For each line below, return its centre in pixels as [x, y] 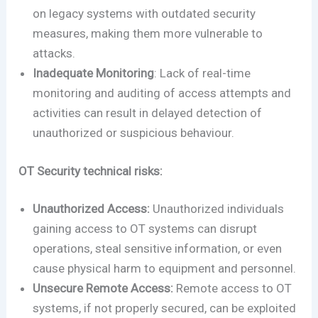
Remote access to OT [234, 289]
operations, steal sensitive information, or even [158, 249]
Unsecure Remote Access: [105, 289]
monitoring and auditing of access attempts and [162, 93]
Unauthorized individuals [219, 209]
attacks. [56, 54]
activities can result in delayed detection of [148, 113]
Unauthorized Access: [93, 209]
